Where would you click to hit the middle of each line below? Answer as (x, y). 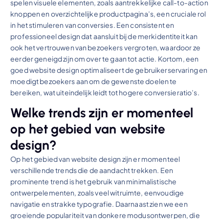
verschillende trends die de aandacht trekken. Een (92, 170)
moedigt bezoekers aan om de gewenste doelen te (94, 81)
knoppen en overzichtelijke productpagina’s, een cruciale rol (108, 13)
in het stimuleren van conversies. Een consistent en (92, 25)
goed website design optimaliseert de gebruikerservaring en (109, 70)
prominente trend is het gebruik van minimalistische (94, 182)
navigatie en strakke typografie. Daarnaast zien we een (99, 204)
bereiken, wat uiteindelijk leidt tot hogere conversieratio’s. (105, 92)
